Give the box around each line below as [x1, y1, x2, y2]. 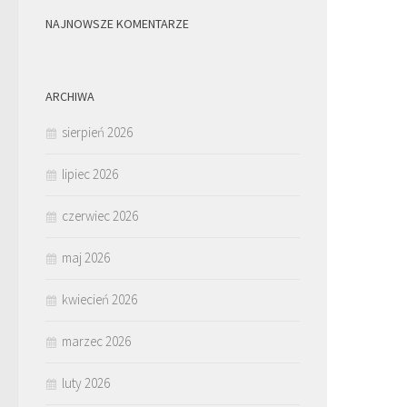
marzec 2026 [62, 332, 131, 350]
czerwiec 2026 [62, 206, 138, 224]
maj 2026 [62, 248, 110, 266]
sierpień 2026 [62, 123, 133, 141]
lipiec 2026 [62, 164, 118, 183]
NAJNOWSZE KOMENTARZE [45, 15, 189, 32]
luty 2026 [62, 373, 110, 392]
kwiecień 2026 [62, 290, 137, 308]
